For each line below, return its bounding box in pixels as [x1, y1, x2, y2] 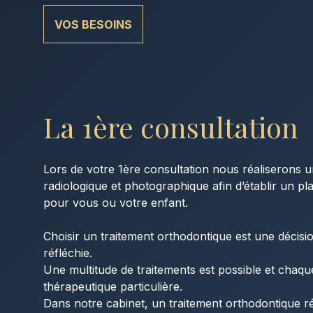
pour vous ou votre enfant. [43, 196, 188, 210]
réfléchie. [43, 246, 92, 260]
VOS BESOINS [54, 17, 132, 31]
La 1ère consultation [43, 108, 298, 145]
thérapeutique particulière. [43, 279, 182, 293]
